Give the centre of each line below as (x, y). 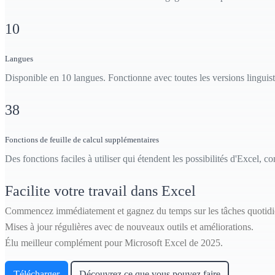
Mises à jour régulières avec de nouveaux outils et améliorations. (129, 227)
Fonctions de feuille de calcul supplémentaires (82, 140)
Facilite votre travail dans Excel (100, 191)
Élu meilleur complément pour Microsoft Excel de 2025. (114, 243)
